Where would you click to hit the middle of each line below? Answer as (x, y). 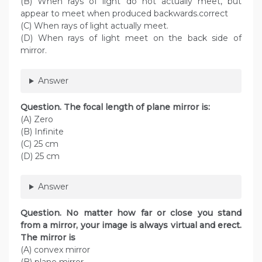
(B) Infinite (42, 132)
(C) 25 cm (39, 144)
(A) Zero (37, 120)
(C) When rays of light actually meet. (94, 26)
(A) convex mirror (55, 250)
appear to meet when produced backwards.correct (124, 14)
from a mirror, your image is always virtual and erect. (131, 225)
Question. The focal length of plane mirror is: (115, 107)
